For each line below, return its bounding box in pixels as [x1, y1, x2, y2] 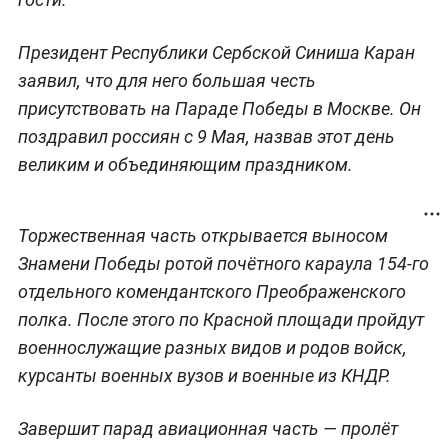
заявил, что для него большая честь [17, 69, 316, 91]
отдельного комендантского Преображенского [17, 280, 406, 302]
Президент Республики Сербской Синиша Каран [17, 41, 415, 63]
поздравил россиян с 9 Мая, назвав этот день [17, 125, 395, 147]
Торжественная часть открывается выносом [17, 224, 388, 246]
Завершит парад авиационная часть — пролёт [17, 417, 398, 439]
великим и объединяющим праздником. [17, 153, 353, 175]
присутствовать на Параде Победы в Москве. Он [17, 97, 421, 119]
